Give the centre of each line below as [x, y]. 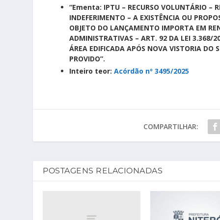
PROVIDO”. [87, 58]
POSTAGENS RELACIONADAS [103, 170]
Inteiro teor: [92, 71]
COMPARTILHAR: [171, 126]
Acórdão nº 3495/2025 [152, 71]
